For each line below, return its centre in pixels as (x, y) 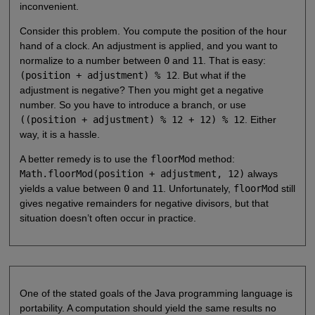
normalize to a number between (91, 60)
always (261, 173)
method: (215, 159)
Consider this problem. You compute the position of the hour (153, 31)
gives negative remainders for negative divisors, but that (144, 203)
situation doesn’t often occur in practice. (108, 218)
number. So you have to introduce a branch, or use (133, 104)
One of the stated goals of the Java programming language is (156, 294)
